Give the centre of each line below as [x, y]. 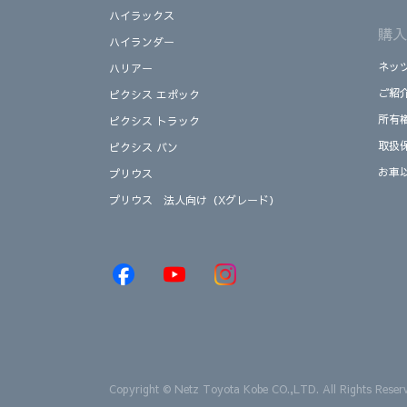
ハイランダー [142, 42]
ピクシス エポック [154, 95]
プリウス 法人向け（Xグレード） [194, 200]
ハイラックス [142, 16]
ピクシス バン [144, 148]
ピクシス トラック [154, 121]
